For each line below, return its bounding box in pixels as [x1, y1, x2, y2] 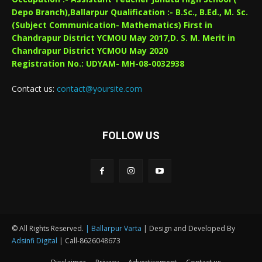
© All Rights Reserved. [12, 223, 85, 233]
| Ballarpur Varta [85, 223, 142, 233]
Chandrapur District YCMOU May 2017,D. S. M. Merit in [12, 32, 235, 43]
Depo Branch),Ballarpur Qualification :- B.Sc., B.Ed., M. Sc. [12, 6, 248, 18]
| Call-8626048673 [59, 235, 120, 246]
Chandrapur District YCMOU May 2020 [12, 44, 168, 56]
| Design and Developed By [142, 223, 235, 233]
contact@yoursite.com [57, 82, 142, 94]
